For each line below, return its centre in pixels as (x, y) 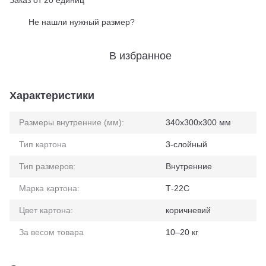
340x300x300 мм (198, 122)
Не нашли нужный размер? (82, 22)
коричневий (188, 210)
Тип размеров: (47, 166)
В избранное (140, 56)
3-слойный (186, 144)
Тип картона (43, 144)
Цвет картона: (46, 210)
